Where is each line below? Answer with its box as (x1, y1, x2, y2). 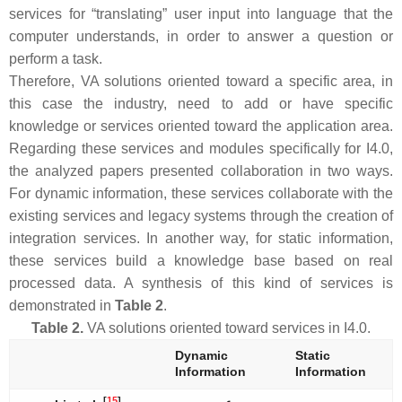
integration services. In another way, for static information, (9, 230, 393, 246)
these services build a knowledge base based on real (9, 252, 393, 268)
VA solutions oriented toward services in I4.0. (83, 319, 371, 336)
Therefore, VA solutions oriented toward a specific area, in (9, 73, 393, 89)
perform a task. (9, 50, 102, 66)
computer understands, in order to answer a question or (9, 28, 393, 44)
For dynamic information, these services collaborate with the (9, 185, 393, 201)
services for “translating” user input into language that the (9, 5, 393, 22)
